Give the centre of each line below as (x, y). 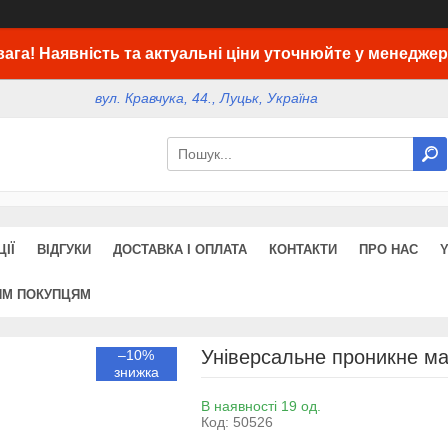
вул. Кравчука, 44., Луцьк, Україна (207, 98)
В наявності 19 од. (260, 405)
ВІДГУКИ (64, 249)
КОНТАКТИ (303, 249)
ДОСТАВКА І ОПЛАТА (180, 249)
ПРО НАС (388, 249)
